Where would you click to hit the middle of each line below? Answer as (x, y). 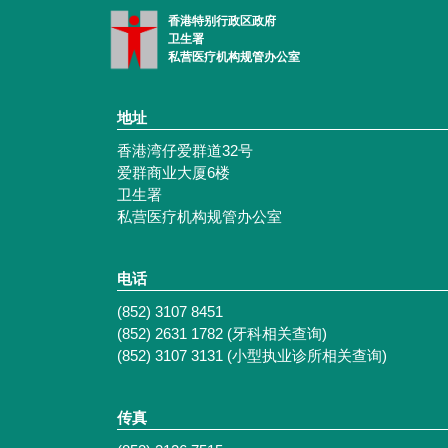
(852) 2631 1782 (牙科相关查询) (222, 334)
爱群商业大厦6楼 (173, 173)
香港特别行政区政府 (222, 21)
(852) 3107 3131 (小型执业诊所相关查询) (252, 356)
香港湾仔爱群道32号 (185, 151)
